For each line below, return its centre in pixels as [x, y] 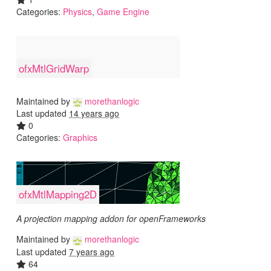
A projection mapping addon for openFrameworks [111, 219]
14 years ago [94, 113]
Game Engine [123, 11]
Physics [77, 11]
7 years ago [92, 251]
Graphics [80, 138]
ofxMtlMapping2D [58, 194]
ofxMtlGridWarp [54, 68]
